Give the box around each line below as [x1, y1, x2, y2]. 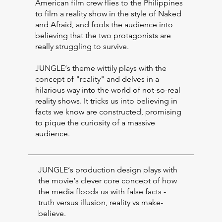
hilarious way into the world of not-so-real [35, 85, 181, 95]
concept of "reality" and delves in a [35, 74, 160, 84]
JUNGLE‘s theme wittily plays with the [35, 63, 167, 73]
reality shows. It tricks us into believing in [35, 96, 178, 106]
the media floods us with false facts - [38, 187, 166, 196]
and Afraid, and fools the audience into [35, 19, 173, 29]
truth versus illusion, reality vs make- [38, 198, 163, 207]
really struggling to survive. [35, 41, 131, 51]
